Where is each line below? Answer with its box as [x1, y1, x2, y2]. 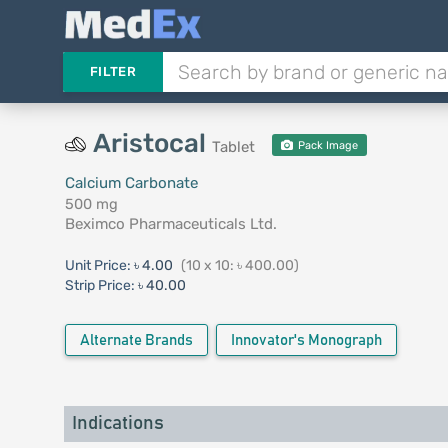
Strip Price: [64, 277, 135, 294]
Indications [71, 414, 164, 433]
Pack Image [295, 139, 359, 152]
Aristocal [92, 128, 212, 159]
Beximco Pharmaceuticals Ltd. [64, 215, 277, 233]
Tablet [211, 138, 255, 156]
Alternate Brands [79, 333, 193, 348]
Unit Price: [64, 257, 134, 274]
